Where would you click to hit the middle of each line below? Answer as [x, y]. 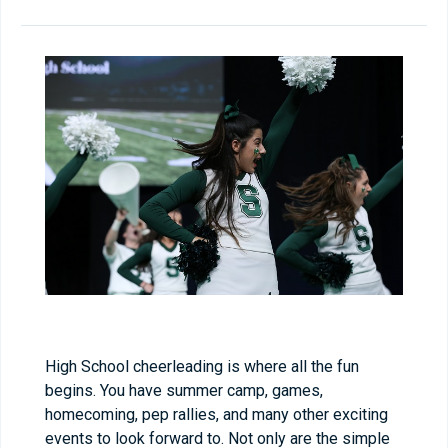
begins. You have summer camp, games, [184, 390]
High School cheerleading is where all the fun [202, 366]
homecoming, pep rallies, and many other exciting [216, 414]
